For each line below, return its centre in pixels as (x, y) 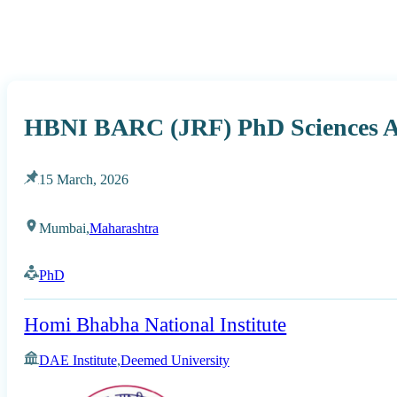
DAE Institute (78, 361)
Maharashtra (124, 228)
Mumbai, (64, 228)
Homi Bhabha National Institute (156, 325)
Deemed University (175, 361)
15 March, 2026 (83, 180)
